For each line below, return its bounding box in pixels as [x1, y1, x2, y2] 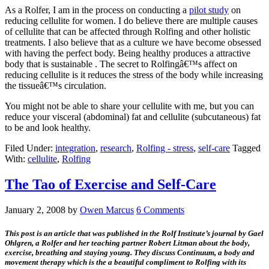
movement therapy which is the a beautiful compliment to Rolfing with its [5, 258, 246, 267]
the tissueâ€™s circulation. [5, 80, 106, 91]
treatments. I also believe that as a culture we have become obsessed [5, 37, 261, 48]
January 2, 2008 [5, 205, 65, 216]
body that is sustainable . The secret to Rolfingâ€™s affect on [5, 59, 237, 70]
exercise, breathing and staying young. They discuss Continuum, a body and [5, 248, 255, 258]
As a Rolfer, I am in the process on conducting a [5, 5, 189, 16]
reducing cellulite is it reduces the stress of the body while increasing [5, 70, 263, 80]
